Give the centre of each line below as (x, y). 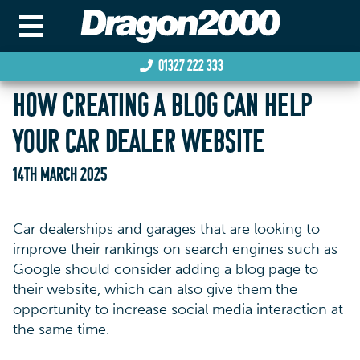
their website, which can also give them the (155, 289)
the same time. (61, 329)
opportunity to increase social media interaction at (178, 309)
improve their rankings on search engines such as (175, 249)
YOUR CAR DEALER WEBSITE (139, 144)
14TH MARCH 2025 (60, 176)
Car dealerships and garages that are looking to (166, 229)
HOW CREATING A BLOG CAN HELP (162, 108)
